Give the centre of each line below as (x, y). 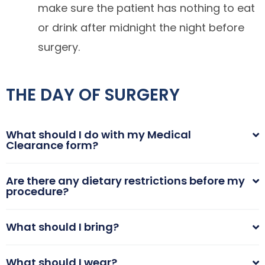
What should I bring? (62, 227)
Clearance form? (52, 145)
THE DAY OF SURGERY (93, 95)
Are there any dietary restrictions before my (125, 181)
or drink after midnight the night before (141, 28)
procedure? (37, 191)
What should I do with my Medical (98, 135)
